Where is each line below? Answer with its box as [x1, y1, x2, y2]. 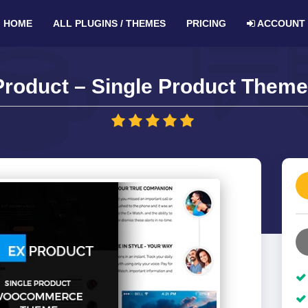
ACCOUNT [254, 18, 305, 29]
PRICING [186, 18, 226, 29]
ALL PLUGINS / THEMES [52, 18, 166, 29]
